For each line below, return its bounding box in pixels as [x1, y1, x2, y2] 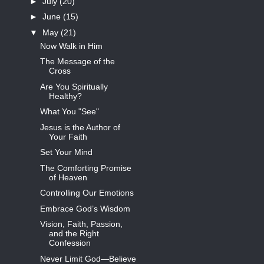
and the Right [48, 229, 99, 239]
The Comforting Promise [39, 163, 131, 173]
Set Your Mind [39, 147, 93, 157]
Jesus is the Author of [39, 122, 120, 132]
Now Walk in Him [39, 41, 103, 51]
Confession [48, 238, 91, 248]
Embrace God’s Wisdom [39, 203, 130, 213]
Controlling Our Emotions [39, 188, 134, 198]
